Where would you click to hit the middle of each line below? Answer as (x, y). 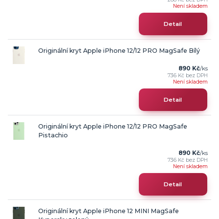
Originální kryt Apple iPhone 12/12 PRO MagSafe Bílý (119, 50)
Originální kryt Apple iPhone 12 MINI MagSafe (108, 211)
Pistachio (53, 135)
